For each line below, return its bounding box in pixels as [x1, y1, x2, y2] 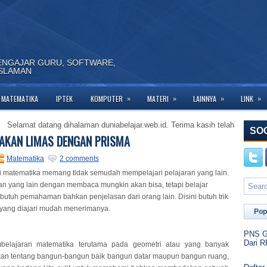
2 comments [60, 154, 99, 163]
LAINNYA [193, 94, 216, 104]
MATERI [147, 94, 169, 104]
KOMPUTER [91, 94, 123, 104]
